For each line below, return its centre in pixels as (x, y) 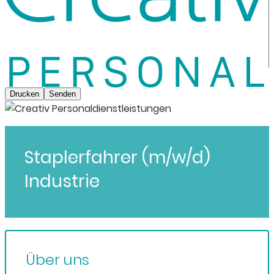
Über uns (57, 260)
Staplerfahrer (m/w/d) (117, 158)
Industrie (62, 182)
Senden (62, 94)
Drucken (24, 94)
